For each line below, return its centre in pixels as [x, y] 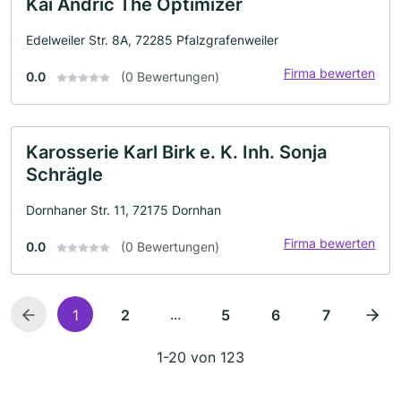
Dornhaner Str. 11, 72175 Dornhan [124, 209]
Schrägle [64, 174]
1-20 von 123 [200, 357]
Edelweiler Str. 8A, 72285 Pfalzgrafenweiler [152, 39]
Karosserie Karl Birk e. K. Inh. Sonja [176, 152]
